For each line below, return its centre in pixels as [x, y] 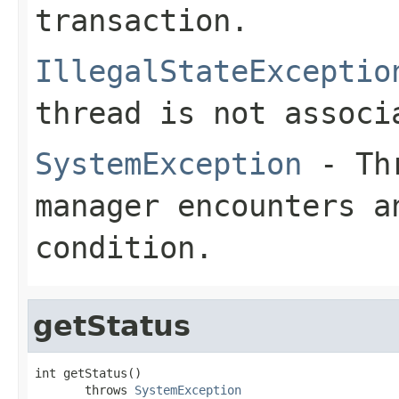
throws [85, 390]
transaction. [142, 20]
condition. [124, 247]
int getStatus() [88, 373]
